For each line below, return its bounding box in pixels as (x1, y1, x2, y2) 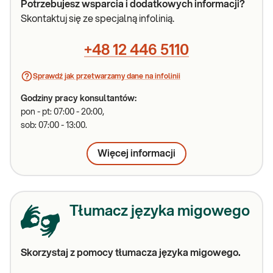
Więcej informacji (97, 149, 175, 158)
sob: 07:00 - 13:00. (21, 121, 87, 130)
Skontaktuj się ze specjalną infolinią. (21, 14, 174, 24)
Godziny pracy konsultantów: (21, 94, 136, 103)
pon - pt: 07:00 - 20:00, (21, 108, 104, 116)
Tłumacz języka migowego (69, 204, 250, 219)
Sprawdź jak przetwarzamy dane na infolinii (33, 73, 180, 80)
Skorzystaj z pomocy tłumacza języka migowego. (21, 248, 241, 258)
